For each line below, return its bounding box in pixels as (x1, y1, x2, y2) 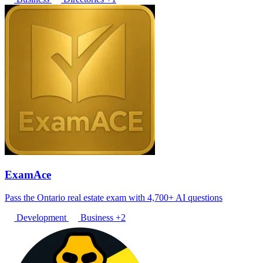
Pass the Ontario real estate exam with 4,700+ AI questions (5, 192, 222, 203)
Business (78, 212, 116, 222)
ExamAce (5, 168, 51, 181)
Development (14, 212, 69, 222)
